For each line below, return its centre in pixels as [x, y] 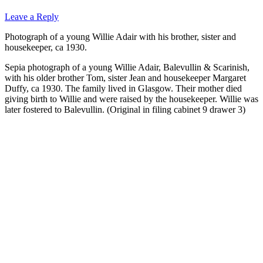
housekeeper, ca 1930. [46, 47]
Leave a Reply [32, 16]
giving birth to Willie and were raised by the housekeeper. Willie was [131, 99]
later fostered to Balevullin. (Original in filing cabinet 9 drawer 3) [125, 109]
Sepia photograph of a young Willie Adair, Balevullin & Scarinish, [127, 67]
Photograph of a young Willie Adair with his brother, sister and [120, 36]
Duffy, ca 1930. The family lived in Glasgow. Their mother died [123, 88]
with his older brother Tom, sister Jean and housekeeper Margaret [125, 77]
